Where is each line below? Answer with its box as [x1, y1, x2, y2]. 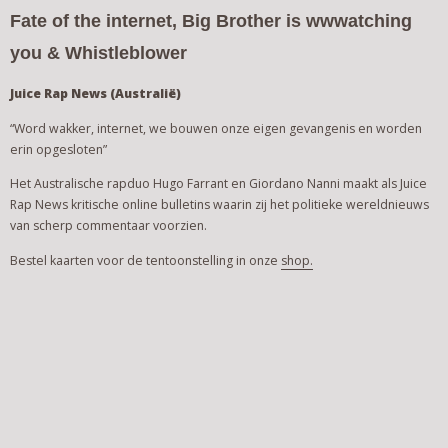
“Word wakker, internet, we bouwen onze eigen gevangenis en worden [10, 119, 422, 137]
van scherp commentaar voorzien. [10, 217, 207, 235]
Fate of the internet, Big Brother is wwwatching [10, 10, 412, 32]
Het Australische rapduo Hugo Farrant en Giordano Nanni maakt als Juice [10, 175, 427, 193]
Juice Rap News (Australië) [10, 84, 181, 102]
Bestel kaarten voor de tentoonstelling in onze [10, 251, 281, 269]
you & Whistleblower [10, 42, 187, 64]
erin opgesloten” [10, 140, 107, 158]
